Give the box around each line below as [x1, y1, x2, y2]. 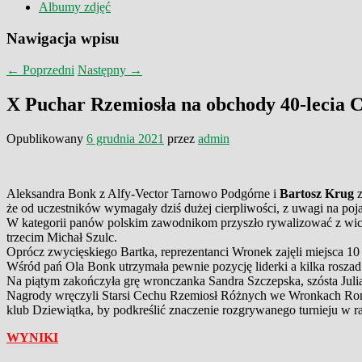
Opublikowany [6, 131, 86, 145]
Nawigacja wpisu [6, 30, 120, 48]
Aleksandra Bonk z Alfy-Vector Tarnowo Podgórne [6, 186, 270, 200]
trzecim [6, 229, 47, 244]
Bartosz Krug [280, 186, 357, 200]
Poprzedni [19, 62, 74, 77]
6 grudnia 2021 [86, 131, 164, 145]
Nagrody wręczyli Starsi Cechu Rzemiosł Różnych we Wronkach [6, 288, 344, 302]
